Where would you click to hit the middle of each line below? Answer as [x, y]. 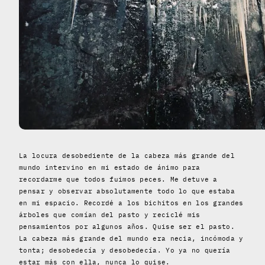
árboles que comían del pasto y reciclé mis [110, 214]
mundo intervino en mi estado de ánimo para [110, 167]
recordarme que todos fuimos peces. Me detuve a [118, 179]
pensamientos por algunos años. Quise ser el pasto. [127, 226]
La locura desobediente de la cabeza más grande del [127, 155]
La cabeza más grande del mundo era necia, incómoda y [131, 238]
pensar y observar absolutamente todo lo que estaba [127, 191]
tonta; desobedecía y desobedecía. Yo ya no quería [125, 250]
